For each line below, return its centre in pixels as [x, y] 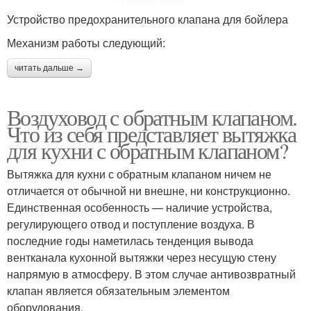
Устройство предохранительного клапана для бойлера [148, 19]
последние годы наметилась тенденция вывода [130, 241]
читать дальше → [49, 68]
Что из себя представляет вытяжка [152, 134]
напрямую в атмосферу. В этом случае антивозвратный [151, 274]
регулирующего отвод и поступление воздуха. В [131, 224]
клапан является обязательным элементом [118, 291]
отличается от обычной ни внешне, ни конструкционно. [149, 191]
